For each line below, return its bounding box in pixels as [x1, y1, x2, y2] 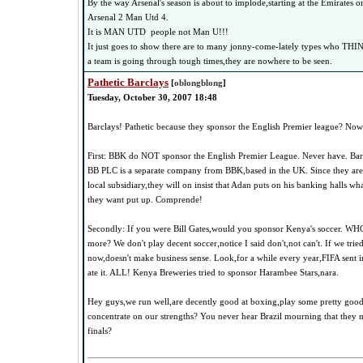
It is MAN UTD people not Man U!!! [88, 27, 228, 36]
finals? [88, 326, 112, 335]
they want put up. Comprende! [88, 194, 203, 204]
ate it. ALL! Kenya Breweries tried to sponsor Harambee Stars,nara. [88, 267, 339, 277]
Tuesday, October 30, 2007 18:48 [88, 92, 217, 102]
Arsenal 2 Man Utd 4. [88, 12, 169, 22]
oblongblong [174, 78, 223, 88]
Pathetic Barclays [88, 76, 169, 88]
